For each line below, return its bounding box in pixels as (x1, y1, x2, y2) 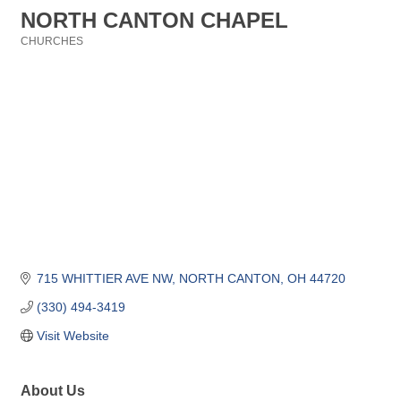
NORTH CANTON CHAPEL (21, 8, 288, 32)
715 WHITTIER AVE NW (36, 271, 172, 286)
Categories (20, 47, 76, 59)
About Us (21, 382, 85, 399)
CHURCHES (21, 35, 83, 47)
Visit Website (36, 328, 109, 344)
